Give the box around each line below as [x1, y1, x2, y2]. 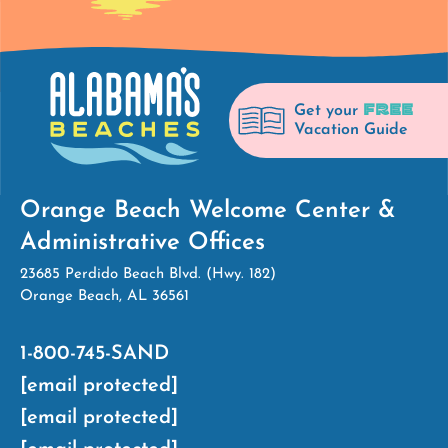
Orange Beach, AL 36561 [20, 288, 189, 304]
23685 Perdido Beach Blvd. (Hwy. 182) [20, 266, 276, 282]
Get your [294, 103, 363, 119]
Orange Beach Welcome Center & [20, 198, 396, 223]
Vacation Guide [294, 122, 408, 138]
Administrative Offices [20, 230, 265, 255]
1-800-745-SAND [20, 343, 169, 364]
